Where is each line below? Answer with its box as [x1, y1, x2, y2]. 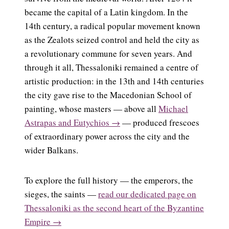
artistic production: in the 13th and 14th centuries [25, 75, 204, 87]
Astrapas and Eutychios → [25, 116, 120, 128]
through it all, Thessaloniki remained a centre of [25, 61, 198, 73]
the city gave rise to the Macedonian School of [25, 88, 192, 101]
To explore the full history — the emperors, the [25, 174, 193, 186]
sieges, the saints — [25, 188, 98, 200]
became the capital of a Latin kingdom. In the [25, 6, 188, 18]
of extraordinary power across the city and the [25, 130, 190, 142]
